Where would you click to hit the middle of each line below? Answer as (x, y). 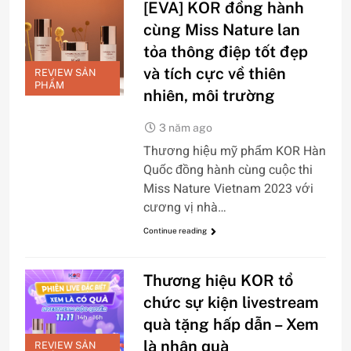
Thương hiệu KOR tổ (218, 280)
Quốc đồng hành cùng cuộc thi (228, 170)
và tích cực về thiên (214, 74)
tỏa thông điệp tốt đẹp (225, 52)
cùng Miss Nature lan (221, 30)
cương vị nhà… (185, 208)
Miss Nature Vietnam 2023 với (228, 189)
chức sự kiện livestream (231, 302)
